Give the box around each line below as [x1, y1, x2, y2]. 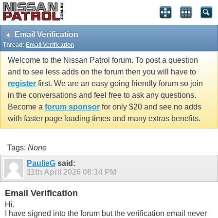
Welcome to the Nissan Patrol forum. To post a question [8, 56, 198, 65]
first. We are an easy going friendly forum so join [36, 79, 203, 88]
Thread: [3, 41, 26, 48]
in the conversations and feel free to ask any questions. [8, 91, 196, 100]
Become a [8, 103, 45, 111]
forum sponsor [45, 103, 100, 111]
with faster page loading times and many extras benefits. [8, 114, 200, 123]
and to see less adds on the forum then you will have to [8, 68, 196, 76]
